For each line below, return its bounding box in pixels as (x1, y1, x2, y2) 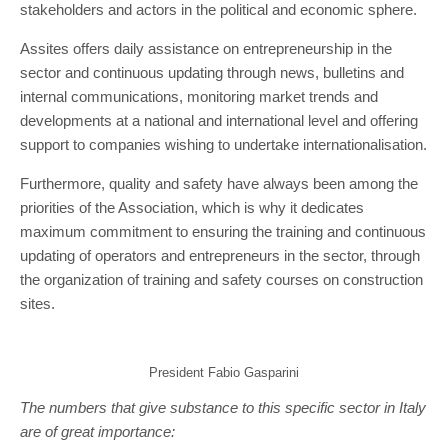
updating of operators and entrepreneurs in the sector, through (20, 247, 420, 264)
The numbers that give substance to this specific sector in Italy (20, 398, 426, 416)
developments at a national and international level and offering (20, 112, 418, 129)
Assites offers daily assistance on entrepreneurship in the (20, 40, 392, 57)
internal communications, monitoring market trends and (20, 88, 378, 105)
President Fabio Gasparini (149, 364, 299, 380)
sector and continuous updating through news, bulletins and (20, 64, 404, 81)
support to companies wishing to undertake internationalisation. (20, 136, 427, 153)
